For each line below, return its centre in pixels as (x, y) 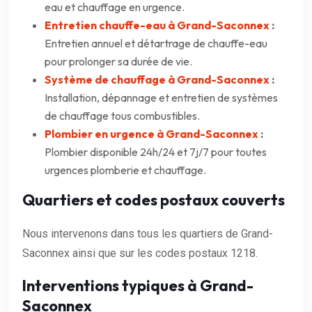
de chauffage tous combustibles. (122, 115)
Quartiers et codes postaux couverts (154, 200)
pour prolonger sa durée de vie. (118, 61)
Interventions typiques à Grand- (138, 285)
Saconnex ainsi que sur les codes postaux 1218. (140, 253)
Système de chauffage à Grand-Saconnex (157, 79)
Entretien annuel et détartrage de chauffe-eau (156, 43)
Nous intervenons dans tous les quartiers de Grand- (148, 233)
